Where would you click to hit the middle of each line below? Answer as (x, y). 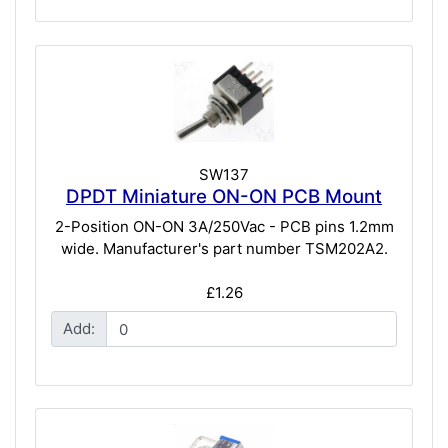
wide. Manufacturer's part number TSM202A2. (224, 248)
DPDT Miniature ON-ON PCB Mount (224, 197)
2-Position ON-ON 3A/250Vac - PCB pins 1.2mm (224, 226)
